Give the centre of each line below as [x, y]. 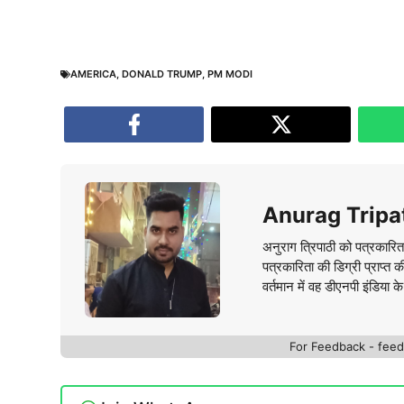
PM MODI [230, 74]
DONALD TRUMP [162, 74]
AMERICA [93, 74]
